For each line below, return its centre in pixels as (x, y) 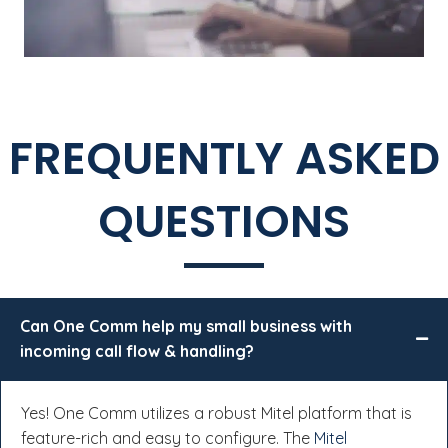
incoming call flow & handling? (137, 350)
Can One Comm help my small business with (186, 325)
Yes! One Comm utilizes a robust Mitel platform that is (216, 412)
